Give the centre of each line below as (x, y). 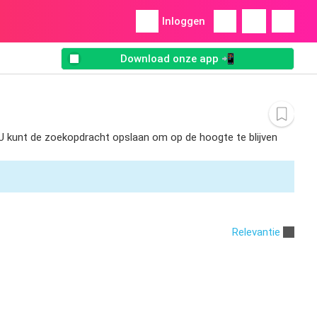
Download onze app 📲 (178, 59)
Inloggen (184, 21)
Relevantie (256, 232)
